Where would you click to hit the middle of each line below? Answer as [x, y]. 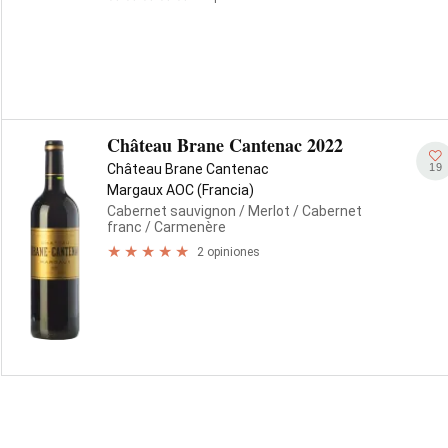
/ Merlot [263, 211]
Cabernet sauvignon [171, 211]
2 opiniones [228, 251]
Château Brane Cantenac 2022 [225, 145]
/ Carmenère [184, 227]
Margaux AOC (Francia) [180, 190]
